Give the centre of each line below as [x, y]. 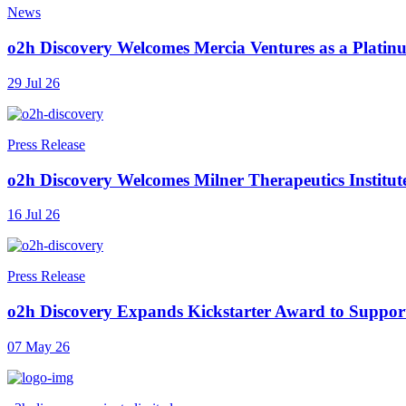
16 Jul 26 [34, 215]
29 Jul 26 [34, 82]
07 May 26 [39, 346]
